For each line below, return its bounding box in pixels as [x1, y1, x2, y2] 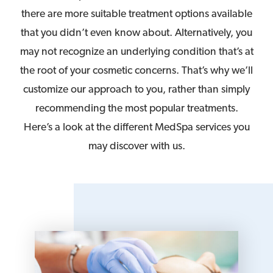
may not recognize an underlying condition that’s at [19, 46, 253, 57]
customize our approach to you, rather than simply [23, 84, 250, 95]
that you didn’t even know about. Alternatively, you [21, 27, 252, 38]
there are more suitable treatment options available [21, 9, 252, 19]
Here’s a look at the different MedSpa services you [23, 122, 250, 133]
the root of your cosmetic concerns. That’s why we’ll [20, 65, 253, 76]
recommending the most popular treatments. [35, 103, 238, 114]
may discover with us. [88, 141, 185, 152]
